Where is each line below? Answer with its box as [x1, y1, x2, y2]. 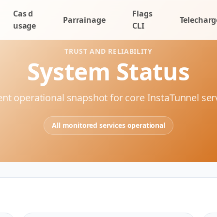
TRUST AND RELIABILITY [64, 46, 153, 56]
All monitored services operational [52, 121, 165, 130]
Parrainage [63, 14, 106, 25]
